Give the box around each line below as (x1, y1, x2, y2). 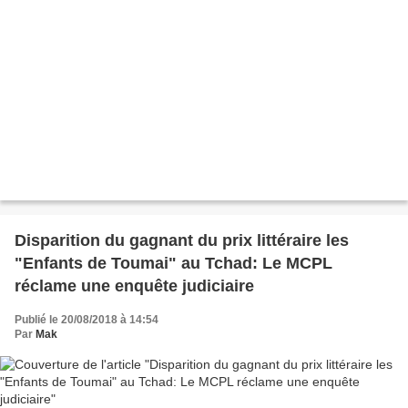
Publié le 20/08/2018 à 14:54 (15, 313, 158, 327)
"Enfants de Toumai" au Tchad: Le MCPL (15, 254, 332, 273)
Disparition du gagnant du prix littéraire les (15, 231, 349, 250)
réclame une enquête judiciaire (15, 277, 254, 296)
